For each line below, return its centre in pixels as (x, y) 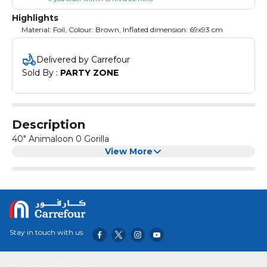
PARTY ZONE (89, 73)
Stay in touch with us (46, 232)
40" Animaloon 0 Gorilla (60, 139)
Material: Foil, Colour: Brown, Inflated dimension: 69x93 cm (122, 30)
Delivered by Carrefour (83, 60)
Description (49, 125)
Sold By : (41, 73)
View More (129, 151)
